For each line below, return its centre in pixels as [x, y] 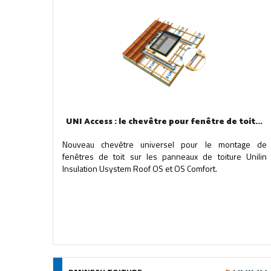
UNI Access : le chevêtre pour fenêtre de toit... [165, 122]
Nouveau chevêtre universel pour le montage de [165, 144]
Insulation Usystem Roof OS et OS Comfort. [140, 168]
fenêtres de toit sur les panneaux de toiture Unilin [165, 156]
